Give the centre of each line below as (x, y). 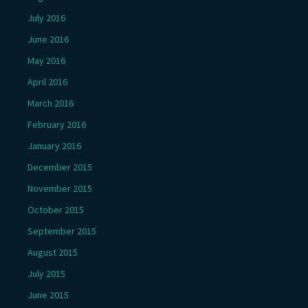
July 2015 (46, 274)
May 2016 (46, 60)
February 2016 (57, 124)
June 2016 (48, 39)
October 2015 (56, 210)
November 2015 (60, 188)
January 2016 (54, 146)
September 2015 (62, 231)
